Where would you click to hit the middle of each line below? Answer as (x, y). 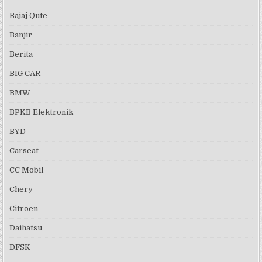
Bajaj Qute (29, 16)
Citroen (24, 209)
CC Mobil (27, 170)
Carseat (24, 151)
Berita (21, 54)
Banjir (21, 35)
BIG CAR (25, 74)
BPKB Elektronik (42, 112)
